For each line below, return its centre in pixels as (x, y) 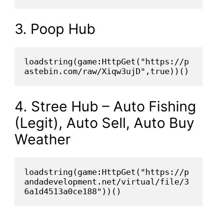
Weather (43, 139)
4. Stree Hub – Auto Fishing (105, 106)
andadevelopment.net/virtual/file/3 (107, 181)
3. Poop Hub (55, 29)
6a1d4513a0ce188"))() (73, 191)
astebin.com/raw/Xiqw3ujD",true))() (107, 71)
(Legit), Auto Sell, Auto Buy (104, 123)
